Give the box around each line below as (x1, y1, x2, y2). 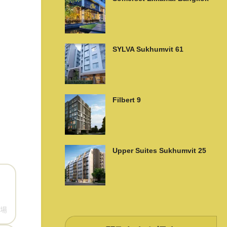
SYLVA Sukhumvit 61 (112, 45, 183, 53)
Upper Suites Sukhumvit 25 (112, 146, 206, 155)
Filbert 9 (112, 95, 141, 104)
